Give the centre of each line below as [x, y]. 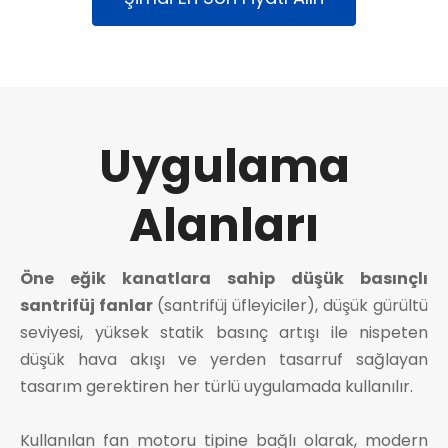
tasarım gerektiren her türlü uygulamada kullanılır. [216, 387]
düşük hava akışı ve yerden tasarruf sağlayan [224, 360]
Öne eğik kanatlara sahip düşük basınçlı [224, 279]
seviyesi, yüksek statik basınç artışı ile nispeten [224, 333]
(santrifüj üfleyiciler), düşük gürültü [292, 306]
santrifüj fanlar [88, 306]
